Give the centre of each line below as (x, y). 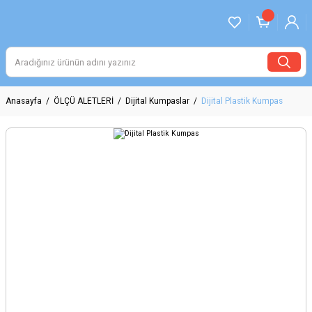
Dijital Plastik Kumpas (242, 101)
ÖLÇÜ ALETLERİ (84, 101)
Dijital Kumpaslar (157, 101)
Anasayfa (24, 101)
